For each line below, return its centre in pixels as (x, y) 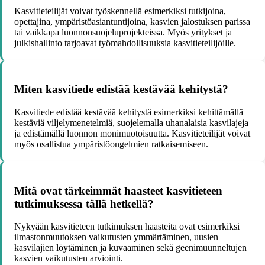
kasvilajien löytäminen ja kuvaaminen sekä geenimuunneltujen (130, 248)
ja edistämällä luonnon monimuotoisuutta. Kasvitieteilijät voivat (132, 133)
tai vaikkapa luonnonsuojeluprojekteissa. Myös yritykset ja (123, 32)
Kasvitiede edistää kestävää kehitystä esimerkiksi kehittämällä (129, 112)
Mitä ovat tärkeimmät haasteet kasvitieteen (118, 190)
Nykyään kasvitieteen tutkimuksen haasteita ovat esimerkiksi (127, 227)
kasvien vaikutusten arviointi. (69, 258)
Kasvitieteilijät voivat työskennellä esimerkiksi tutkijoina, (120, 11)
